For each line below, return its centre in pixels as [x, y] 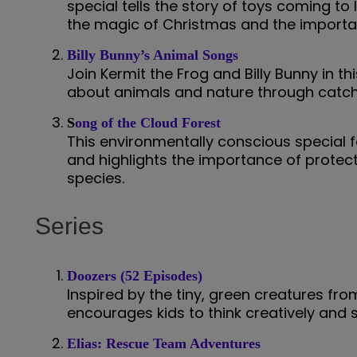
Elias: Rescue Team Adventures [164, 343]
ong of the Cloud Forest [148, 122]
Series [69, 226]
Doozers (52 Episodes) [135, 275]
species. [96, 178]
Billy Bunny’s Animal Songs [153, 55]
